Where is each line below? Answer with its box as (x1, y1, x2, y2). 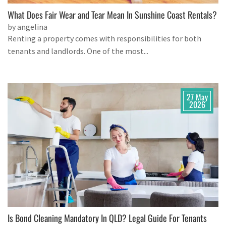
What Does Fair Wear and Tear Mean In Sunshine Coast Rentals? (8, 8, 217, 21)
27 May (186, 90, 208, 103)
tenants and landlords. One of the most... (8, 45, 148, 56)
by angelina (8, 21, 47, 32)
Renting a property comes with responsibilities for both (8, 33, 201, 43)
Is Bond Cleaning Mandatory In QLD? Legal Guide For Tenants (8, 211, 207, 224)
